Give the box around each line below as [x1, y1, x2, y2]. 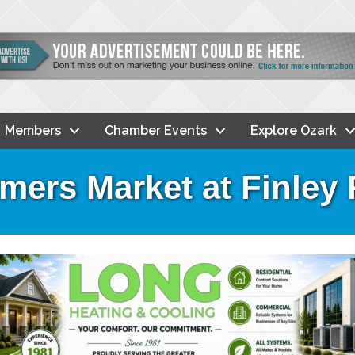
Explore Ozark [250, 122, 337, 138]
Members [5, 122, 61, 138]
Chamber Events [105, 122, 207, 138]
